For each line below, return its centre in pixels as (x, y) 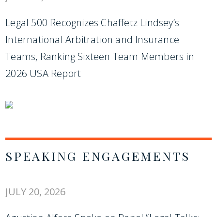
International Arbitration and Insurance (92, 39)
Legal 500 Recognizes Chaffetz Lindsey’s (92, 23)
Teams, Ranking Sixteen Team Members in (100, 56)
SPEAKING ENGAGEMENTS (98, 156)
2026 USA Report (43, 73)
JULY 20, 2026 (36, 192)
